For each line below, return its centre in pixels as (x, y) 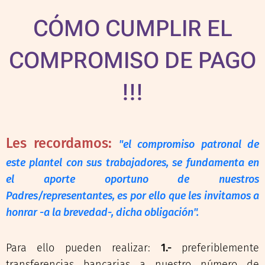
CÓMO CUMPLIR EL (132, 28)
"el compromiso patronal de (189, 144)
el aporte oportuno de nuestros (132, 179)
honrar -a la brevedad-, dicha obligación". (102, 212)
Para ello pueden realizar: (83, 248)
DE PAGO (210, 60)
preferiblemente (215, 248)
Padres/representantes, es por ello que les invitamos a (132, 196)
